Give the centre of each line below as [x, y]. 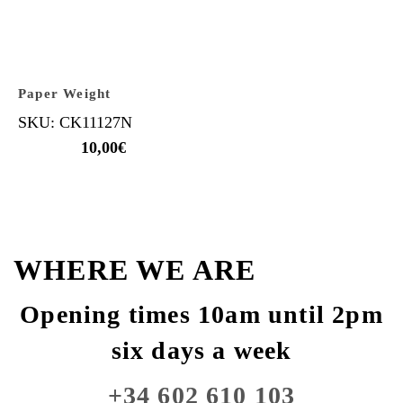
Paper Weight [65, 94]
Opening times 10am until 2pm [201, 314]
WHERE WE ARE [135, 270]
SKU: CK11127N [75, 122]
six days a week [201, 350]
